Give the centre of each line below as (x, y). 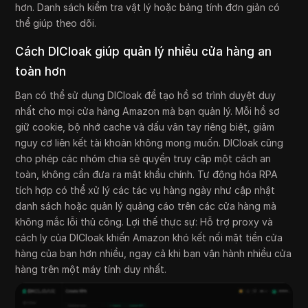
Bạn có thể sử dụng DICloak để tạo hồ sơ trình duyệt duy (146, 96)
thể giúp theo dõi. (56, 23)
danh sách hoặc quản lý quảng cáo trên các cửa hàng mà (146, 206)
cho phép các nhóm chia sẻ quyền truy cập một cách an (143, 159)
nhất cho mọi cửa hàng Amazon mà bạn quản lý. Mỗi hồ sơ (148, 111)
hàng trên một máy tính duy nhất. (91, 269)
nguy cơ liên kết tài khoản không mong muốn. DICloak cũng (150, 143)
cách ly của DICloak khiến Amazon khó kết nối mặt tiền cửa (149, 238)
